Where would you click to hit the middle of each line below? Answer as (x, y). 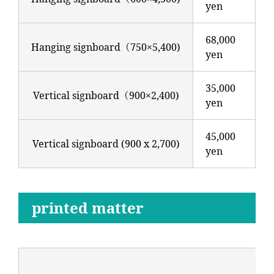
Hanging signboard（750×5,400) (106, 47)
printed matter (88, 208)
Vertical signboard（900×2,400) (106, 95)
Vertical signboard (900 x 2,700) (106, 144)
